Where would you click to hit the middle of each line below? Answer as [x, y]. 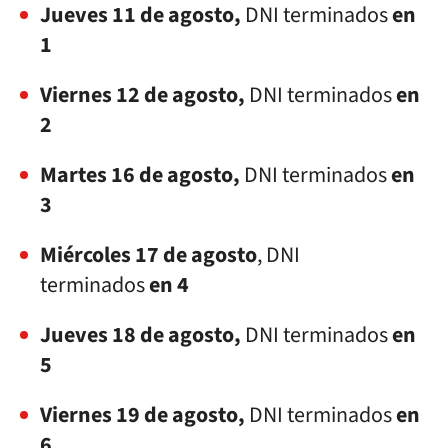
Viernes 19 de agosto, [142, 415]
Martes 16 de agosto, [142, 175]
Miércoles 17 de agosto [148, 255]
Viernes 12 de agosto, [142, 95]
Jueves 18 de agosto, [140, 335]
